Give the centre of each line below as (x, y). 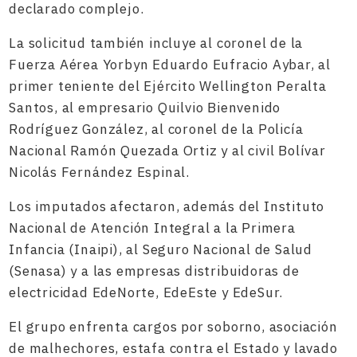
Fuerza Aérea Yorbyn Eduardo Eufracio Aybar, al (170, 65)
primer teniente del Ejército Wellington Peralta (168, 86)
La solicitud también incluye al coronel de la (156, 43)
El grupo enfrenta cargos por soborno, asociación (173, 327)
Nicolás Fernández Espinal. (100, 172)
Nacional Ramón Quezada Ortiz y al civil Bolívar (167, 151)
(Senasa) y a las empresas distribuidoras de (154, 271)
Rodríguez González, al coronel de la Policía (156, 129)
